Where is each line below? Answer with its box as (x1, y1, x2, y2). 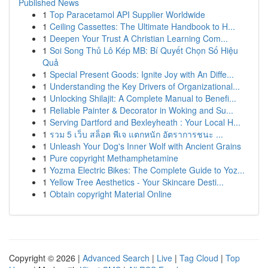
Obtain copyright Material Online (50, 188, 172, 200)
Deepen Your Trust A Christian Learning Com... (50, 32, 228, 44)
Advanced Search (83, 252, 150, 264)
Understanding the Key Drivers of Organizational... (50, 80, 240, 92)
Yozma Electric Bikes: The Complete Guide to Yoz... (50, 164, 245, 176)
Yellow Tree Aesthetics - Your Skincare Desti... (50, 176, 224, 188)
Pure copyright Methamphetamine (50, 152, 178, 164)
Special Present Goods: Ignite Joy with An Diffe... (50, 68, 234, 80)
